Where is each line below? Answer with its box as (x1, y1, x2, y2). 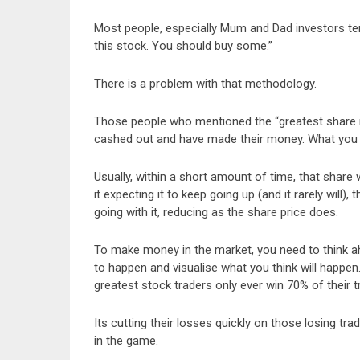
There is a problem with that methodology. (94, 76, 317, 91)
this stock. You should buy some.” (94, 39, 272, 53)
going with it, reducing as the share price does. (94, 205, 338, 219)
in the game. (94, 333, 158, 348)
